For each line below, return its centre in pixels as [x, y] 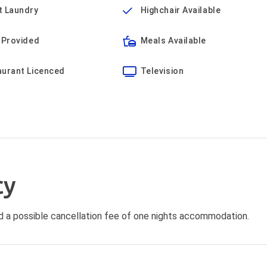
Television [162, 71]
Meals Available [173, 41]
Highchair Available [181, 10]
